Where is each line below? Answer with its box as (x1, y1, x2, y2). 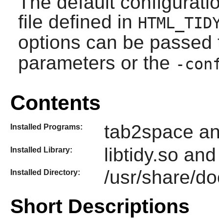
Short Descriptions (10, 195, 190, 218)
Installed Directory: (10, 168, 80, 177)
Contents (10, 91, 101, 115)
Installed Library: (10, 145, 72, 154)
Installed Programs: (10, 123, 83, 131)
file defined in (18, 11, 138, 33)
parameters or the (18, 52, 175, 74)
